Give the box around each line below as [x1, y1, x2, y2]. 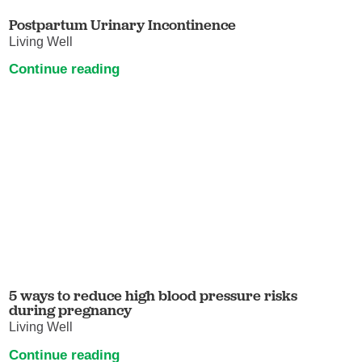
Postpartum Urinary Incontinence [9, 15, 237, 35]
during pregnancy [9, 301, 133, 320]
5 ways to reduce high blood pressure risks [9, 286, 298, 305]
